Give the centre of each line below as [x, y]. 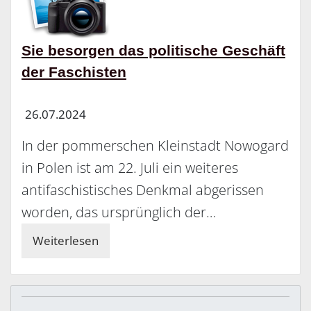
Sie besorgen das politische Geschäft [153, 51]
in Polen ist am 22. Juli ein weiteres [130, 168]
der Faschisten [74, 73]
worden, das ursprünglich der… [119, 212]
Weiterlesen [66, 241]
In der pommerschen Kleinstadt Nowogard [155, 146]
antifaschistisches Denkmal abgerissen [143, 190]
